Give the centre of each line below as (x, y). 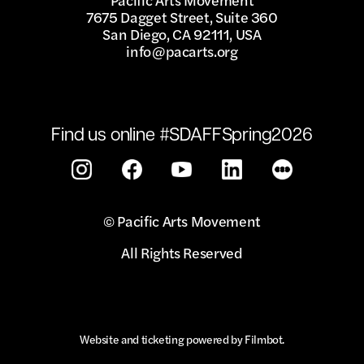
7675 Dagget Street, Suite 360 (182, 16)
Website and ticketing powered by (162, 338)
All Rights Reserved (182, 252)
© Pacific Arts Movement (182, 220)
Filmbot (264, 338)
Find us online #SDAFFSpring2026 (182, 132)
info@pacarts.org (182, 50)
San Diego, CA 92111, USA (182, 33)
